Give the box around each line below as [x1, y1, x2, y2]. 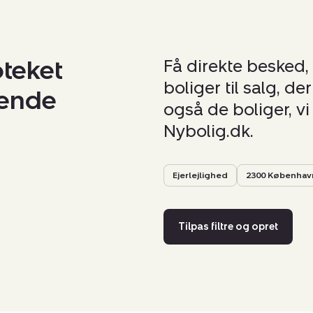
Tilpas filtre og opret [177, 221, 278, 233]
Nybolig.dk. [163, 121, 254, 142]
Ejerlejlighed [172, 170, 228, 181]
